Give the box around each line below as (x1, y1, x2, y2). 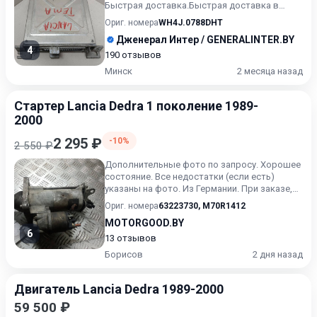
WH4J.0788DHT (158, 18, 223, 28)
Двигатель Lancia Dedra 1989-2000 (162, 282, 224, 296)
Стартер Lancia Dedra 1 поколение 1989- (14, 98, 258, 113)
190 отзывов (105, 50, 161, 60)
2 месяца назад (237, 66, 303, 76)
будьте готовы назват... (105, 195, 207, 206)
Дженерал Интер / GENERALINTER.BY (116, 34, 294, 45)
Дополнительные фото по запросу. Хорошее (105, 159, 301, 170)
